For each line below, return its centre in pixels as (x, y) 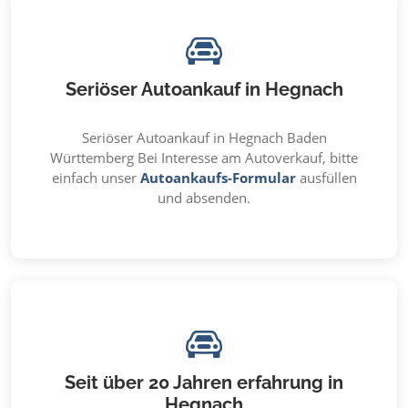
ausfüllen (326, 178)
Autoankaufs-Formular (218, 178)
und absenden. (204, 198)
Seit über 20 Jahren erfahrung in (204, 382)
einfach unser (96, 178)
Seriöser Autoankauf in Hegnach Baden (204, 138)
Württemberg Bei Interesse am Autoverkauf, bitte (204, 158)
